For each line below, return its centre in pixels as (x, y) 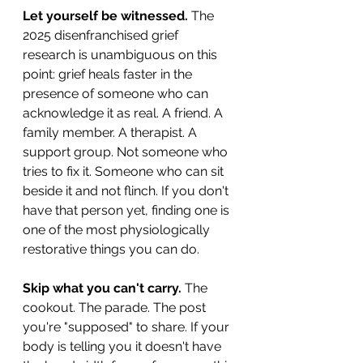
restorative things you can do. (111, 249)
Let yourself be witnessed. (105, 16)
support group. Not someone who (127, 152)
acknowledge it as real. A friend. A (124, 113)
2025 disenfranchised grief (102, 35)
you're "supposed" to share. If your (128, 327)
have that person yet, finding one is (128, 210)
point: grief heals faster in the (109, 74)
